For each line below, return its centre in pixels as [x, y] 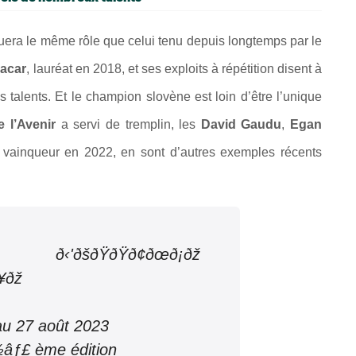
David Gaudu [241, 124]
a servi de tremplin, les [128, 124]
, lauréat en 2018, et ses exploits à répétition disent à [174, 69]
